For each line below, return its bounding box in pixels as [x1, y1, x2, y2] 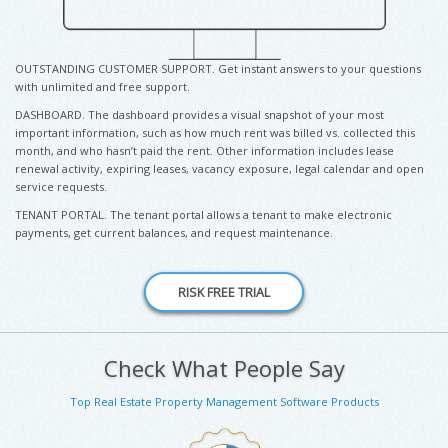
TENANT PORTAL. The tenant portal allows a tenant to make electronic [15, 207, 392, 223]
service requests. [15, 179, 107, 195]
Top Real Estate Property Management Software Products [69, 394, 379, 410]
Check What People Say [103, 353, 345, 384]
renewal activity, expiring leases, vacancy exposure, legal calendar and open [15, 161, 424, 177]
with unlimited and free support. [15, 79, 190, 95]
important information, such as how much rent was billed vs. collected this [15, 125, 415, 141]
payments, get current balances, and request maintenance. [15, 225, 333, 241]
